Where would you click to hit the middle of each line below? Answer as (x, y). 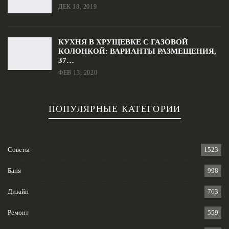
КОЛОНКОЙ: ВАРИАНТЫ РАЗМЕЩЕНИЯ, (137, 51)
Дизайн (18, 192)
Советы (19, 150)
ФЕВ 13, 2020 (78, 72)
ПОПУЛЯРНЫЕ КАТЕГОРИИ (114, 109)
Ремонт (18, 213)
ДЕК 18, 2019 (78, 6)
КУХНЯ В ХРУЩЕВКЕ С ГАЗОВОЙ (123, 42)
